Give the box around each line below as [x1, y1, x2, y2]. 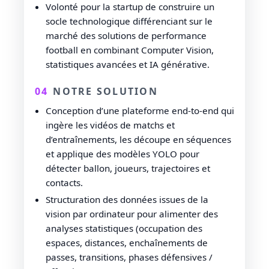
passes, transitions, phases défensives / [46, 250, 213, 263]
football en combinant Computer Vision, [46, 43, 214, 56]
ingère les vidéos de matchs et [46, 118, 175, 131]
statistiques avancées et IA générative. [46, 58, 210, 70]
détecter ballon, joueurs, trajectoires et [46, 162, 210, 174]
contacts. [46, 176, 83, 189]
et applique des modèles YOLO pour [46, 147, 199, 160]
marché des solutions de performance [46, 29, 207, 41]
